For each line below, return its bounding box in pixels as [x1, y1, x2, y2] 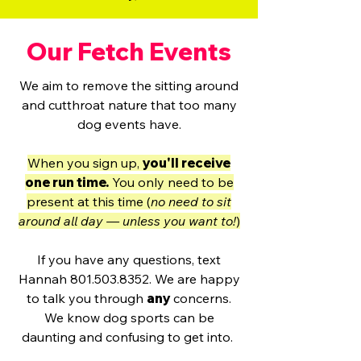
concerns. [173, 290, 231, 306]
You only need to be [108, 174, 234, 190]
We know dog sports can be [44, 309, 214, 326]
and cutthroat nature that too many [21, 97, 237, 113]
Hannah [18, 271, 70, 287]
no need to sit [151, 193, 231, 210]
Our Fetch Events [27, 36, 231, 67]
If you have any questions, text [37, 251, 221, 268]
